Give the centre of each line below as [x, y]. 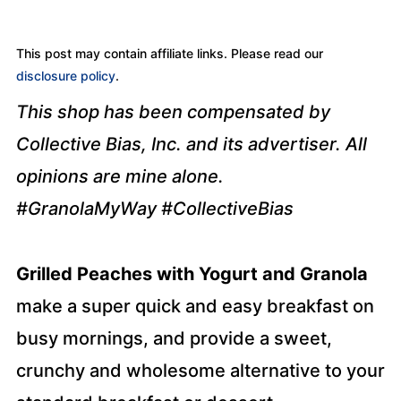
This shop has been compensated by [173, 112]
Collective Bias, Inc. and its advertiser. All [191, 144]
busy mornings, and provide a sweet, [174, 338]
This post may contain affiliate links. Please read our [169, 53]
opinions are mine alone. [119, 176]
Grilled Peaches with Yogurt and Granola [192, 274]
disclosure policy [65, 76]
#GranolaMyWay [88, 209]
